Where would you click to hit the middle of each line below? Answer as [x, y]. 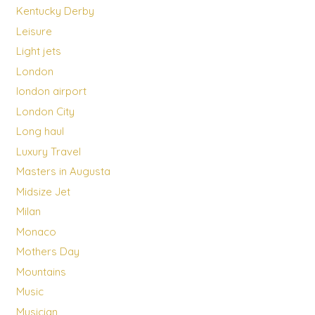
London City [45, 111]
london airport [51, 91]
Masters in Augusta [63, 172]
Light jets [38, 51]
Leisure [34, 31]
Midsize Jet [43, 191]
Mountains [41, 271]
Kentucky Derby [55, 11]
